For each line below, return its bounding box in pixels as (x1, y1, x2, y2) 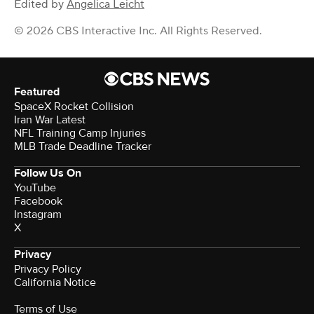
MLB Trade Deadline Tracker (14, 139, 151, 154)
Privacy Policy (14, 262, 81, 277)
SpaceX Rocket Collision (14, 100, 134, 114)
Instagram (14, 207, 62, 222)
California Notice (14, 275, 96, 290)
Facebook (14, 194, 62, 209)
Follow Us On (14, 166, 81, 181)
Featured (14, 85, 60, 100)
